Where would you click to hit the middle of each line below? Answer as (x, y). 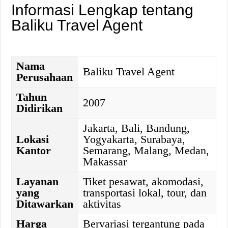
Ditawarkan (45, 204)
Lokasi (33, 139)
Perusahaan (45, 77)
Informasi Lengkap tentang (103, 10)
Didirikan (40, 108)
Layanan (38, 181)
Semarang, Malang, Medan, (146, 150)
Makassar (105, 162)
